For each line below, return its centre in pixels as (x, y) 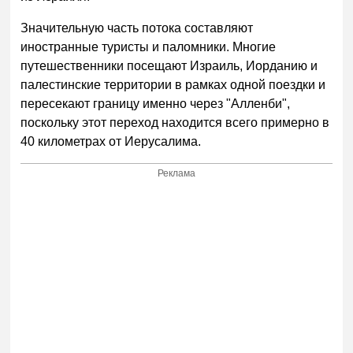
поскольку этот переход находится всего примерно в (175, 122)
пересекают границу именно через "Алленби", (156, 103)
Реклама (177, 174)
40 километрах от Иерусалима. (111, 141)
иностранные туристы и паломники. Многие (149, 46)
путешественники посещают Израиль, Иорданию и (169, 65)
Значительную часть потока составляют (137, 28)
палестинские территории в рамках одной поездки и (173, 84)
